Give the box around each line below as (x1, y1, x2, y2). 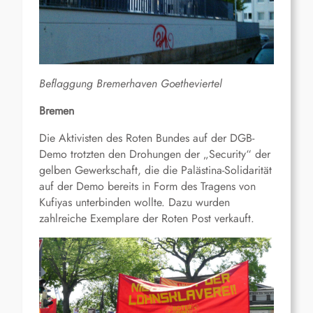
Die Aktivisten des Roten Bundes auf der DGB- (39, 129, 254, 146)
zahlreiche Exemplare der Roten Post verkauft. (39, 210, 254, 226)
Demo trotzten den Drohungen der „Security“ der (39, 145, 270, 162)
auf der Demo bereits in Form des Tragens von (39, 177, 256, 194)
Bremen (39, 102, 74, 119)
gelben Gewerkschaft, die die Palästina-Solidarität (39, 161, 272, 178)
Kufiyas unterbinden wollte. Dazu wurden (39, 194, 230, 210)
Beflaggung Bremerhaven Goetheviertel (39, 75, 222, 92)
